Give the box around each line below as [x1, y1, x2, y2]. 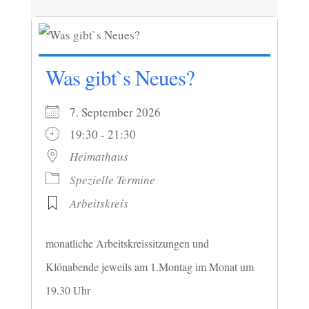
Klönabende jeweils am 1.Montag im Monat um [45, 259, 254, 274]
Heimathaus [69, 148, 128, 164]
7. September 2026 [69, 103, 177, 120]
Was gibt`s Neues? [45, 62, 195, 92]
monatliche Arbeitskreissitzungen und [45, 235, 209, 250]
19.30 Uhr [45, 282, 90, 297]
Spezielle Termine [69, 171, 155, 188]
